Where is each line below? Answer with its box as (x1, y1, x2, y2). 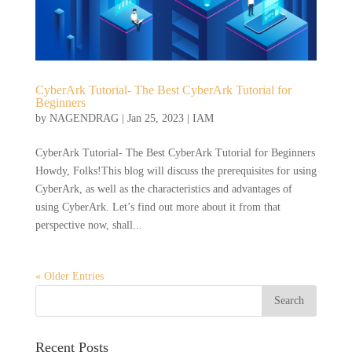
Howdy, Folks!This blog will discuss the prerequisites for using (35, 165, 317, 178)
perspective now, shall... (35, 219, 142, 232)
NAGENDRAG (49, 112, 119, 125)
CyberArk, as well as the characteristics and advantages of (35, 183, 292, 196)
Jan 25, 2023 (126, 112, 184, 125)
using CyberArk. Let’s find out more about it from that (35, 201, 280, 214)
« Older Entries (35, 270, 104, 283)
